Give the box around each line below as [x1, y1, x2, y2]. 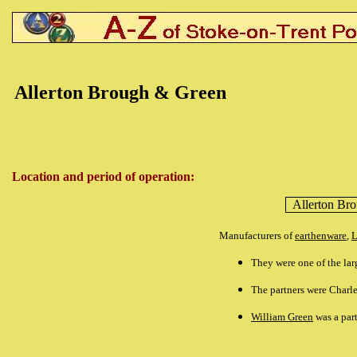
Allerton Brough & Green [14, 82, 226, 103]
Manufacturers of [219, 229, 295, 241]
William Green [251, 311, 313, 323]
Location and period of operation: [12, 170, 194, 183]
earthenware [295, 229, 347, 241]
